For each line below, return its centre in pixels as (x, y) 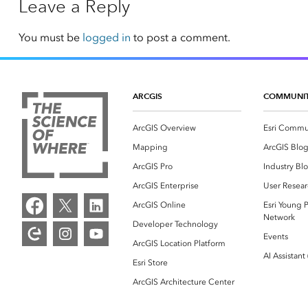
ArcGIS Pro (153, 167)
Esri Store (150, 263)
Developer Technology (175, 224)
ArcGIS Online (159, 205)
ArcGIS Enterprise (166, 186)
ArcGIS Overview (164, 128)
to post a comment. (180, 38)
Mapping (150, 147)
